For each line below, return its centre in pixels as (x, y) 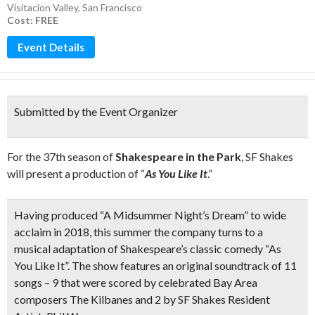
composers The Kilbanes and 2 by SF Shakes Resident (142, 299)
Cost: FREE (33, 20)
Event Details (51, 47)
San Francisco (112, 7)
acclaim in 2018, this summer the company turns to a (139, 232)
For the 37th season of (61, 156)
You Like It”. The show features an (95, 265)
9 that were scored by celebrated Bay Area (155, 282)
